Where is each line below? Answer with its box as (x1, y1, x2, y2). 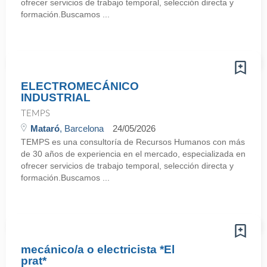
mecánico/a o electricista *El (21, 243, 175, 256)
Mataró (30, 123, 60, 133)
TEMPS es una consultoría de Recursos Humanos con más (21, 137, 245, 147)
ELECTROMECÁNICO (21, 80, 139, 92)
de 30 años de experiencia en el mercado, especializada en (21, 149, 246, 159)
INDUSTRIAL (21, 91, 91, 104)
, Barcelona (60, 123, 104, 133)
